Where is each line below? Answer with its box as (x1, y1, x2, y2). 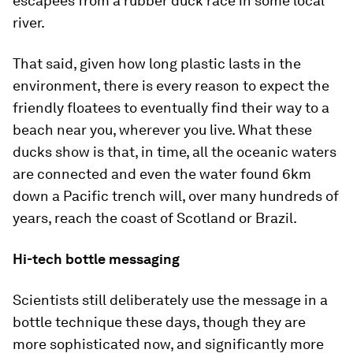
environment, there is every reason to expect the (13, 77, 329, 94)
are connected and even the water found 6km (13, 165, 311, 182)
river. (13, 14, 45, 31)
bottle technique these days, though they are (13, 314, 306, 330)
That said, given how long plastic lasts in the (13, 55, 301, 72)
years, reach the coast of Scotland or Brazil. (13, 210, 297, 226)
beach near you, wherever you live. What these (13, 121, 312, 138)
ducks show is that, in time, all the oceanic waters (13, 143, 336, 160)
